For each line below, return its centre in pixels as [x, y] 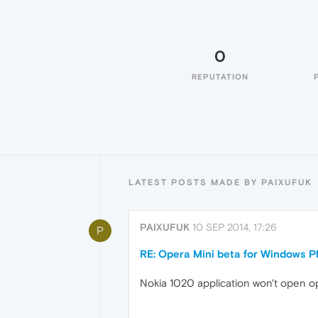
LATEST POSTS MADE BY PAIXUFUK [220, 182]
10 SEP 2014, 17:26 [235, 227]
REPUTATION [220, 77]
